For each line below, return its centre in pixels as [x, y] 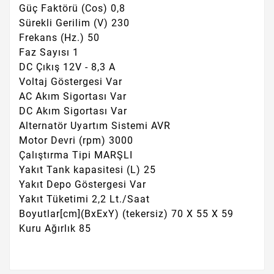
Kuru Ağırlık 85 [55, 229]
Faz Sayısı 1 [49, 53]
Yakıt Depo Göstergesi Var [83, 185]
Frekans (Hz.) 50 [59, 38]
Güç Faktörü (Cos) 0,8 [72, 9]
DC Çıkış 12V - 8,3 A [67, 67]
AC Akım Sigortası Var [73, 97]
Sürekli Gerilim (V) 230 [74, 23]
